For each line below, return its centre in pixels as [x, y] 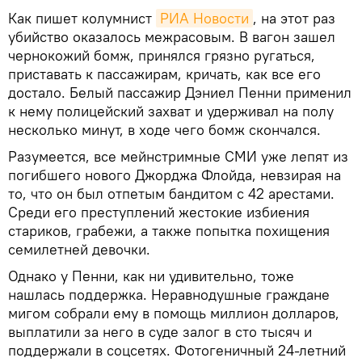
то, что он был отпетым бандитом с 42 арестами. [171, 193]
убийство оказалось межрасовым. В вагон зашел [172, 36]
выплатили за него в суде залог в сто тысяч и [160, 331]
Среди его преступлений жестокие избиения [159, 212]
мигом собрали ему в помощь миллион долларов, [174, 313]
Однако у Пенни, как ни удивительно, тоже [151, 276]
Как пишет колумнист [82, 18]
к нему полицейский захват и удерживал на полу [171, 111]
